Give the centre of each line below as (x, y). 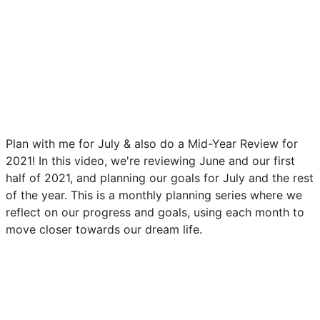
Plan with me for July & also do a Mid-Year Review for (152, 144)
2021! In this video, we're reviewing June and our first (150, 161)
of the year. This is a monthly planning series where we (154, 195)
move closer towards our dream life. (104, 230)
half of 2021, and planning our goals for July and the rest (160, 178)
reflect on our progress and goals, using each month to (155, 212)
